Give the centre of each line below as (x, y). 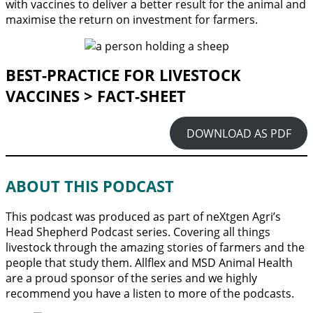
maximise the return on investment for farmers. (132, 20)
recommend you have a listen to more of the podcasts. (150, 293)
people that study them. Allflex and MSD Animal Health (149, 262)
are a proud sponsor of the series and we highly (131, 278)
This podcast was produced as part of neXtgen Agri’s (143, 216)
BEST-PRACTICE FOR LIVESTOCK (123, 75)
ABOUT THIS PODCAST (90, 185)
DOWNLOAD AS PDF (239, 133)
